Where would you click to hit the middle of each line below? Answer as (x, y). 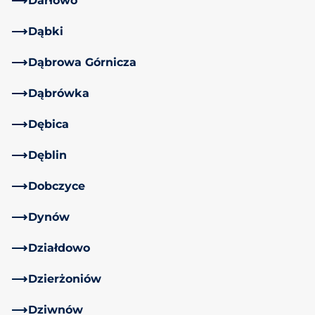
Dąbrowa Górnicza (82, 62)
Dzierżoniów (65, 278)
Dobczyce (57, 186)
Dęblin (47, 155)
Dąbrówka (59, 93)
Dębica (49, 124)
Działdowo (59, 247)
